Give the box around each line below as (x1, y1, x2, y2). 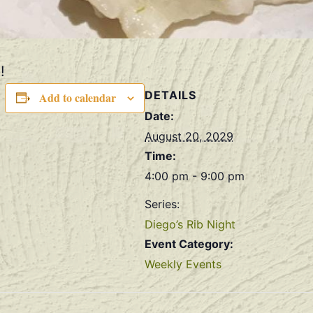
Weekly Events (145, 256, 221, 271)
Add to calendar (38, 89, 116, 105)
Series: (145, 196, 180, 211)
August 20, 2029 (145, 129, 233, 143)
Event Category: (145, 236, 233, 251)
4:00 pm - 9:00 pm (145, 168, 245, 183)
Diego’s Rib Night (145, 217, 235, 231)
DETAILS (145, 87, 196, 102)
